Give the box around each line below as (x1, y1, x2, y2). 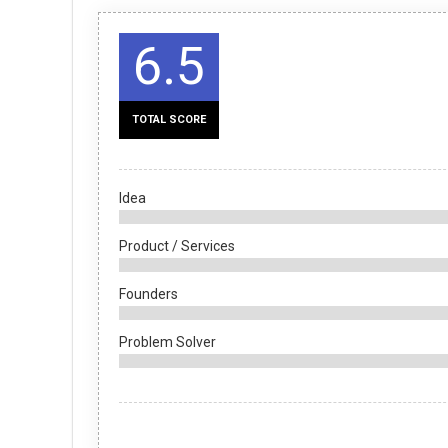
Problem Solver (119, 334, 216, 350)
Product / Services (119, 238, 235, 254)
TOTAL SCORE (132, 113, 206, 126)
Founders (119, 286, 178, 302)
